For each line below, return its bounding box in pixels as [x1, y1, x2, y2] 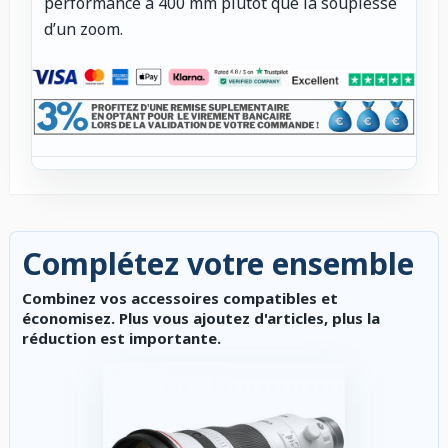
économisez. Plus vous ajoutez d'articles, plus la [22, 307, 380, 328]
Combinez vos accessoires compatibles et [22, 287, 338, 308]
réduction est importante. [22, 327, 221, 348]
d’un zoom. [44, 18, 123, 41]
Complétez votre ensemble [22, 242, 414, 284]
